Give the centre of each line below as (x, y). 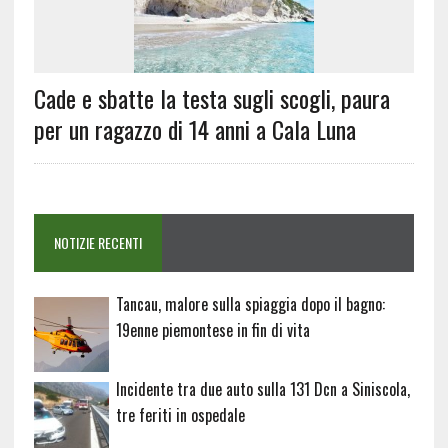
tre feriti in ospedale (180, 415)
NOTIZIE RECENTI (97, 243)
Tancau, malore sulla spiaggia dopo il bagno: (250, 304)
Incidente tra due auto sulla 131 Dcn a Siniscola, (262, 389)
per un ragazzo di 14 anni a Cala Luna (194, 129)
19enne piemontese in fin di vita (212, 330)
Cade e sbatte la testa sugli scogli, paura (211, 98)
